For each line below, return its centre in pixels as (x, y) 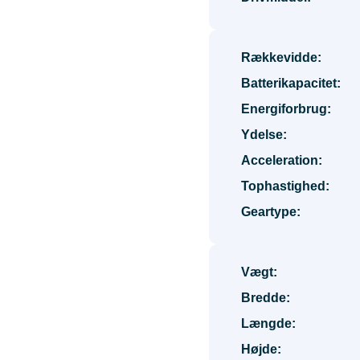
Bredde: (266, 298)
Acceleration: (282, 160)
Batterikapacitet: (291, 83)
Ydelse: (264, 135)
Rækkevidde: (281, 57)
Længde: (268, 323)
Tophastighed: (285, 186)
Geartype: (271, 212)
